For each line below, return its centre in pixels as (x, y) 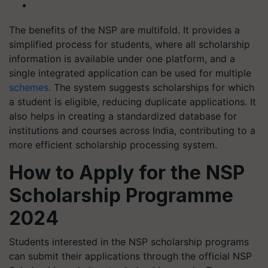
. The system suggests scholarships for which (151, 87)
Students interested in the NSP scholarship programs (129, 242)
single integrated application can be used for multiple (130, 73)
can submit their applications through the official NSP (130, 256)
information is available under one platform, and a (122, 59)
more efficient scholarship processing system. (113, 145)
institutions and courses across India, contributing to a (132, 130)
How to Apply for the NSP (127, 173)
